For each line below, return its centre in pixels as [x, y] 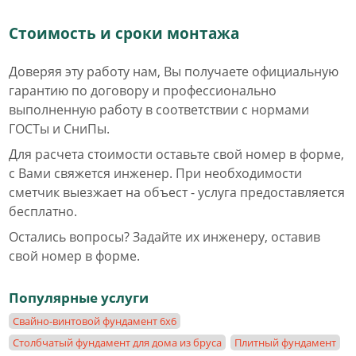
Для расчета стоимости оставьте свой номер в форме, [176, 154]
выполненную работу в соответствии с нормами [159, 110]
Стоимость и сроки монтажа [124, 33]
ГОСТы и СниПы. [59, 129]
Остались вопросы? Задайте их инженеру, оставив [164, 237]
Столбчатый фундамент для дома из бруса [117, 342]
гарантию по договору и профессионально [143, 91]
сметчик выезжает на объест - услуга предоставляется [177, 192]
